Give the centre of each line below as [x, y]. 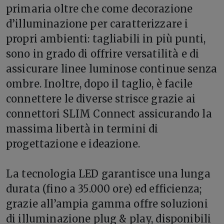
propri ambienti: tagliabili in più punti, [106, 38]
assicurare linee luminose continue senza [111, 68]
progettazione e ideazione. [73, 143]
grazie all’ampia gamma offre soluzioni [107, 203]
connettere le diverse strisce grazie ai [101, 98]
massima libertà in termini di [82, 128]
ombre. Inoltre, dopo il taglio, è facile [99, 83]
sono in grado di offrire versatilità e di [103, 53]
